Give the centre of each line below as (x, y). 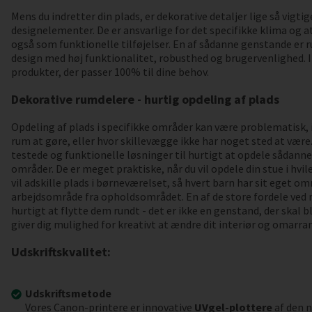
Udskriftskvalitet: (61, 251)
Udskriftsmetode (68, 293)
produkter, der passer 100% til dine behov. (110, 71)
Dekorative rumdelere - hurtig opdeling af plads (145, 99)
